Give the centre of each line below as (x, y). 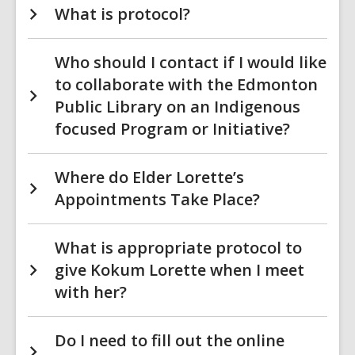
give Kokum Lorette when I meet (179, 270)
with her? (91, 292)
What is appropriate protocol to (178, 248)
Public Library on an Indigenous (177, 107)
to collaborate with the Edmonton (186, 84)
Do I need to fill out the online (170, 340)
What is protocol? (122, 14)
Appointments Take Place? (157, 199)
